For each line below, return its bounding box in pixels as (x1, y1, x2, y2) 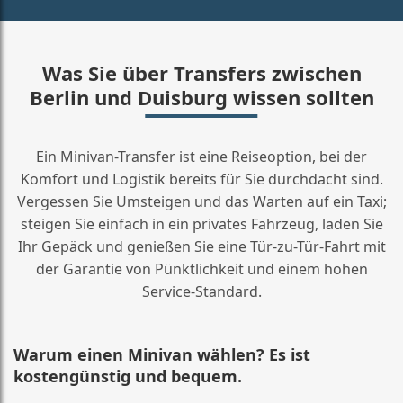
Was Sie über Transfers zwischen (41, 58, 362, 86)
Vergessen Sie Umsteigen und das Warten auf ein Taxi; (16, 191, 387, 211)
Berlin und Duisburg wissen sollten (29, 83, 374, 111)
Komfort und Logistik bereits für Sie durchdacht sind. (20, 168, 383, 189)
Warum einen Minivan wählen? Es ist (13, 343, 310, 365)
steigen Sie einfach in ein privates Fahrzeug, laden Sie (20, 213, 383, 234)
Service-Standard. (141, 281, 262, 301)
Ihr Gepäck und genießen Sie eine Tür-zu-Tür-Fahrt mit (17, 236, 386, 256)
